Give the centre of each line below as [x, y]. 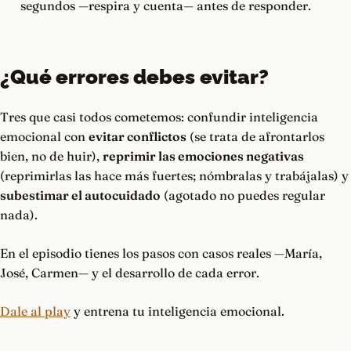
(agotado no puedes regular [243, 195]
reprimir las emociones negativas [203, 156]
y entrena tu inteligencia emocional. [177, 311]
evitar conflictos [138, 137]
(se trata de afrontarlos [255, 137]
